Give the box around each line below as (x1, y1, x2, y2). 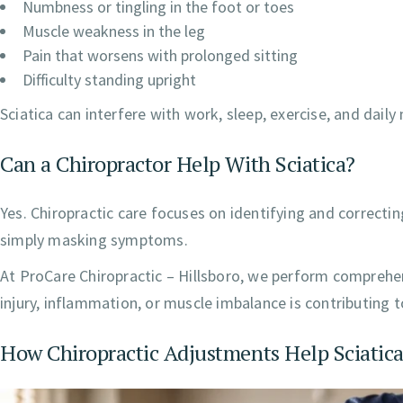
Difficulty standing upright (22, 69, 196, 91)
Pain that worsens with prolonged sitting (22, 45, 298, 67)
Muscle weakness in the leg (22, 21, 205, 42)
